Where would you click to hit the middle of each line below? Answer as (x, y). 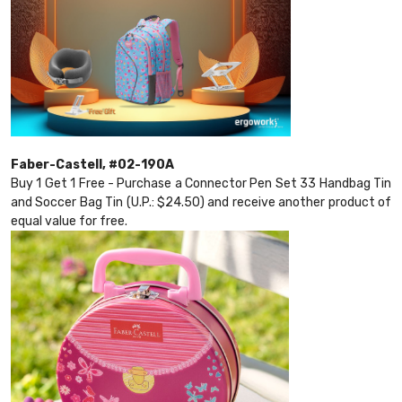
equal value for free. (69, 222)
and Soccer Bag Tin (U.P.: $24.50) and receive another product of (201, 203)
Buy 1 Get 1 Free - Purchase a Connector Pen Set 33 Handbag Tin (201, 184)
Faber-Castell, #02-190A (92, 165)
